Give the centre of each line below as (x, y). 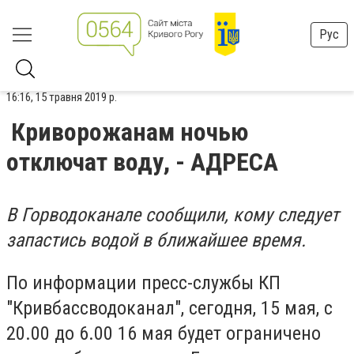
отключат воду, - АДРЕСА (142, 162)
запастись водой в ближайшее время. (156, 240)
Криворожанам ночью (130, 132)
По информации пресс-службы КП (143, 282)
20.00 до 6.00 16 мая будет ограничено (164, 333)
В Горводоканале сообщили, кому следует (173, 215)
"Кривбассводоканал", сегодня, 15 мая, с (169, 308)
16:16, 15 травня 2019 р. (62, 97)
